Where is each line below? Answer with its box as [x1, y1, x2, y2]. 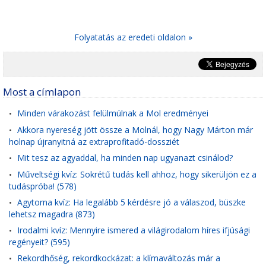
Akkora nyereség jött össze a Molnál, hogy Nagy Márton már [17, 124, 253, 135]
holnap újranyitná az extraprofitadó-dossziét [9, 136, 179, 147]
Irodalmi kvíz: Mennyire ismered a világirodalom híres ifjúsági [17, 224, 250, 236]
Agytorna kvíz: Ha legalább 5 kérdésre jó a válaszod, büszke [17, 197, 246, 208]
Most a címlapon [3, 85, 81, 99]
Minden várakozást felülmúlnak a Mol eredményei [17, 107, 208, 119]
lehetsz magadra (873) [9, 208, 95, 219]
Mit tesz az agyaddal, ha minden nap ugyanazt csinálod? [17, 152, 233, 163]
